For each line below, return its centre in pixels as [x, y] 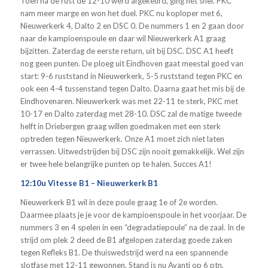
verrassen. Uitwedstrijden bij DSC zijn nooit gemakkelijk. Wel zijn [132, 151]
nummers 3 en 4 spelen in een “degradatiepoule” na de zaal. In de [132, 227]
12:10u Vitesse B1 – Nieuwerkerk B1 [89, 183]
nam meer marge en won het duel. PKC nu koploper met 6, [121, 13]
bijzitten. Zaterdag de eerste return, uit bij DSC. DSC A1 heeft [127, 51]
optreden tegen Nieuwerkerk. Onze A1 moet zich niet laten [122, 138]
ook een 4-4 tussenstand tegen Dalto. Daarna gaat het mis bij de [132, 88]
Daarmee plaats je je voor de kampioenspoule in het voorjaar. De [133, 214]
